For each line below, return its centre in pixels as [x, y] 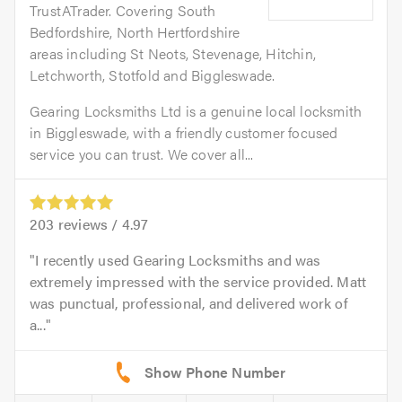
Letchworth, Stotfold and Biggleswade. [153, 75]
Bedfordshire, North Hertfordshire [135, 32]
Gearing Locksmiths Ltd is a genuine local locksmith [196, 111]
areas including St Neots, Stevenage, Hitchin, [173, 54]
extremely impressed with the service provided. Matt [198, 282]
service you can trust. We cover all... [142, 154]
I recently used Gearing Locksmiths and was [178, 260]
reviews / [88, 224]
